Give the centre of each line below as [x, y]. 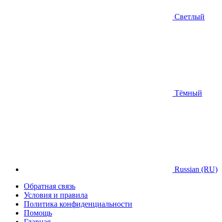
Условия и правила [56, 195]
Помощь [38, 213]
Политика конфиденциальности [78, 204]
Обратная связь [50, 186]
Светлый [189, 16]
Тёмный [187, 93]
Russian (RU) [195, 169]
